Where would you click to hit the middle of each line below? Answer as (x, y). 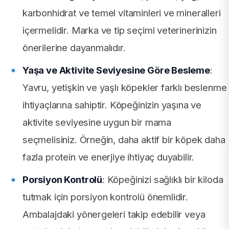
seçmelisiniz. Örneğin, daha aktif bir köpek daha (124, 139)
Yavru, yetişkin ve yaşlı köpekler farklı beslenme (125, 87)
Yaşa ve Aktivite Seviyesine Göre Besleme (116, 70)
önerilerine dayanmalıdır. (74, 47)
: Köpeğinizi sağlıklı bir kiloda (163, 179)
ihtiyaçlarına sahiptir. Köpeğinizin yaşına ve (112, 105)
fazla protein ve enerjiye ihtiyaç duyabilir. (109, 157)
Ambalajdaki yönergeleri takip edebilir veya (114, 214)
